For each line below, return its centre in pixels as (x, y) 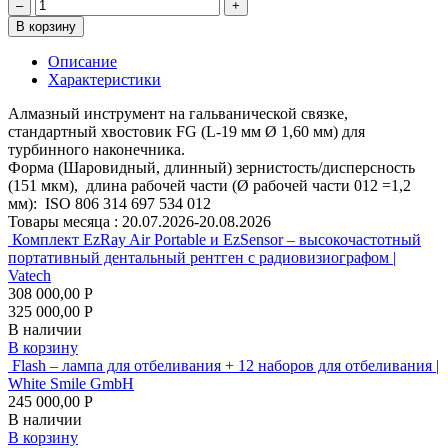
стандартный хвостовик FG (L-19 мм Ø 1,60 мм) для (186, 131)
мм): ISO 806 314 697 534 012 (109, 203)
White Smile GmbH (71, 383)
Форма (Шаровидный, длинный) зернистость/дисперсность (211, 167)
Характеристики (104, 79)
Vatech (29, 275)
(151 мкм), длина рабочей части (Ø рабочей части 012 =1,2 (209, 185)
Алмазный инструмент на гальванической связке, (178, 113)
